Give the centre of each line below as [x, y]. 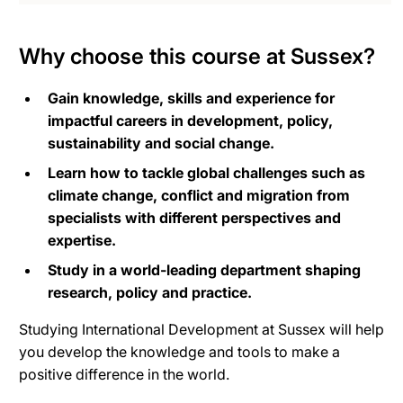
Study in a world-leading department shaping [204, 269]
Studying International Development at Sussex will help [201, 329]
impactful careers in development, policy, [190, 120]
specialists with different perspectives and [194, 217]
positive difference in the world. [124, 374]
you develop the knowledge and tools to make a [179, 351]
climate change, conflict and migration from [199, 195]
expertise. [82, 240]
